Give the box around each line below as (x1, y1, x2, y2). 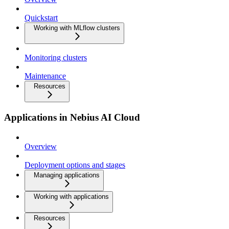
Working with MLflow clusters (34, 24, 120, 32)
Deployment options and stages (25, 160, 125, 169)
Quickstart (25, 13, 58, 22)
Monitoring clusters (25, 53, 87, 62)
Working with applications (34, 192, 109, 200)
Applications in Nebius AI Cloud (4, 111, 140, 123)
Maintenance (25, 72, 66, 81)
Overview (25, 142, 57, 151)
